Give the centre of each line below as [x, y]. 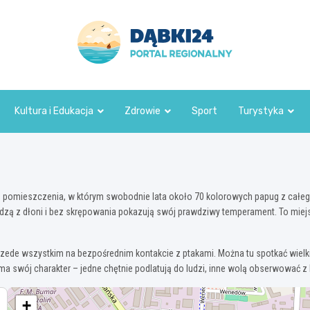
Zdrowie [142, 111]
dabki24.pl [135, 83]
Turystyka [261, 111]
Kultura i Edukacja [54, 111]
